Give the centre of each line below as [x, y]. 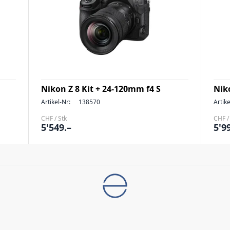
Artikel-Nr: [56, 102]
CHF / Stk [54, 118]
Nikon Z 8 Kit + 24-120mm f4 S [101, 89]
